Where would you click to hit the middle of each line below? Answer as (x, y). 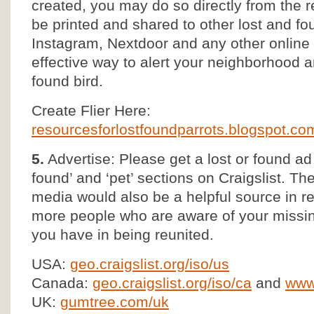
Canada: (62, 283)
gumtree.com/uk (115, 302)
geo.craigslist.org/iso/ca (172, 283)
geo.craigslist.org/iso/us (150, 264)
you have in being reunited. (123, 234)
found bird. (67, 81)
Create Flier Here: (93, 110)
